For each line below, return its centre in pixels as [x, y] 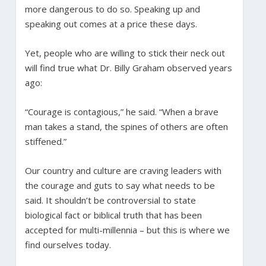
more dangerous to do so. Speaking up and [112, 9]
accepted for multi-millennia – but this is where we [127, 229]
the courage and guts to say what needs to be [120, 185]
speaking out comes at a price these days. [111, 23]
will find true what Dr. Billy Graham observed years [128, 67]
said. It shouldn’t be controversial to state [110, 200]
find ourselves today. [68, 244]
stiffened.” [45, 141]
